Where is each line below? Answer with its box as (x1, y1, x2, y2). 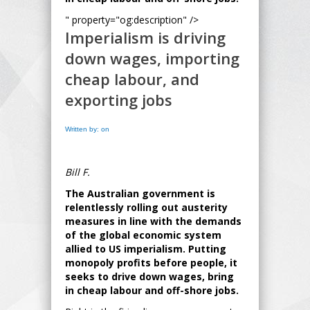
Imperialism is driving (65, 26, 226, 48)
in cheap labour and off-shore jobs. (65, 283, 239, 297)
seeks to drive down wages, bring (65, 269, 234, 283)
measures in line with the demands (65, 214, 241, 228)
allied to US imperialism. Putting (65, 241, 226, 255)
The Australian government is (65, 186, 215, 200)
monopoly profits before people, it (65, 255, 237, 269)
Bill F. (65, 165, 90, 179)
